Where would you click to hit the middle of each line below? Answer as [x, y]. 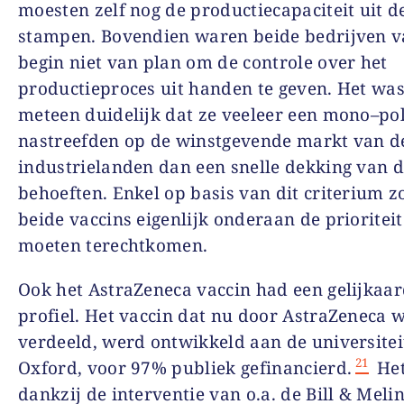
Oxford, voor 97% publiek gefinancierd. [185, 367]
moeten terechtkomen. [113, 245]
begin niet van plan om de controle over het [203, 62]
